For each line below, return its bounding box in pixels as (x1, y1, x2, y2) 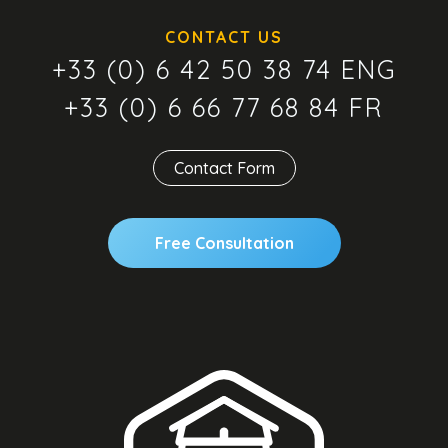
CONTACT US (165, 26, 283, 47)
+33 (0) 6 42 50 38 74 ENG (51, 52, 397, 85)
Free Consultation (154, 232, 294, 253)
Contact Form (173, 157, 275, 178)
